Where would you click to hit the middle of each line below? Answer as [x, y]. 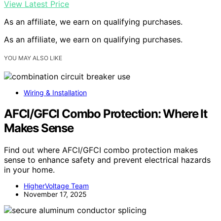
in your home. [29, 169]
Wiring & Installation [55, 93]
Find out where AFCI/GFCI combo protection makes [101, 150]
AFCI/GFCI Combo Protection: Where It [106, 113]
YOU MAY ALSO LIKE [33, 58]
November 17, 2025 [55, 194]
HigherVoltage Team [56, 185]
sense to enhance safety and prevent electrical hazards [107, 160]
